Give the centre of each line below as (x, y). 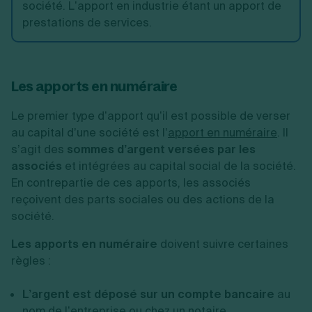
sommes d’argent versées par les (161, 149)
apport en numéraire (223, 133)
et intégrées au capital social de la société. (179, 166)
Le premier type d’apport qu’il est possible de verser (151, 116)
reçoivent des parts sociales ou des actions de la (143, 200)
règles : (31, 261)
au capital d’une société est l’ (89, 133)
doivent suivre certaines (223, 244)
